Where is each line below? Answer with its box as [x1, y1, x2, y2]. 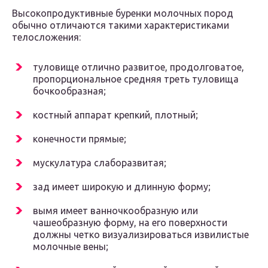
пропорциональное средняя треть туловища [33, 74, 239, 85]
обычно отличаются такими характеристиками [12, 20, 229, 31]
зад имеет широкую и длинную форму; [33, 181, 211, 193]
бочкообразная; [33, 86, 106, 97]
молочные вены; [33, 241, 108, 252]
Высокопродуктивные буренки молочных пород [12, 8, 233, 19]
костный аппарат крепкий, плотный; [33, 109, 198, 121]
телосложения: [12, 32, 81, 43]
